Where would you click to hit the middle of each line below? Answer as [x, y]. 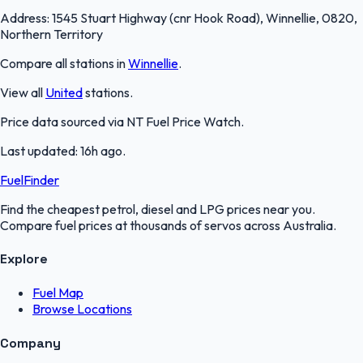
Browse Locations [82, 309]
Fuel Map [58, 293]
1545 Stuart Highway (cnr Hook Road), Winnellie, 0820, [205, 17]
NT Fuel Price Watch [184, 121]
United [64, 92]
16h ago [101, 150]
